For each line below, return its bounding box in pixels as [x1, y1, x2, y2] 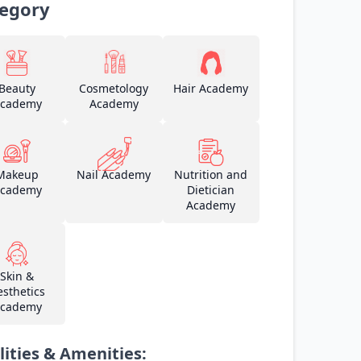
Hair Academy [173, 80, 249, 96]
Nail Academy [77, 166, 151, 182]
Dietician [187, 181, 235, 197]
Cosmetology [79, 80, 149, 96]
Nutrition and [174, 166, 248, 182]
